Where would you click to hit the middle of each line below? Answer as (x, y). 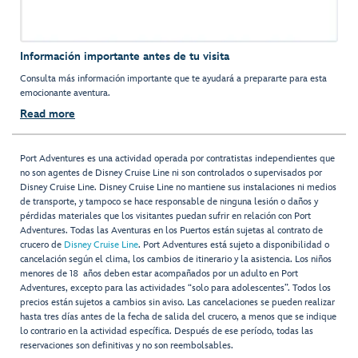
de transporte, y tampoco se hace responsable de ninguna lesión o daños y (169, 202)
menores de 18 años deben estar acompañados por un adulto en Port (159, 274)
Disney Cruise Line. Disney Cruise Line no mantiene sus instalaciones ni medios (178, 188)
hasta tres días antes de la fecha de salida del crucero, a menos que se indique (178, 317)
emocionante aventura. (65, 93)
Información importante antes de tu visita (125, 57)
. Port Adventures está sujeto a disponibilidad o (234, 245)
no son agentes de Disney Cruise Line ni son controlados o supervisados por (171, 173)
